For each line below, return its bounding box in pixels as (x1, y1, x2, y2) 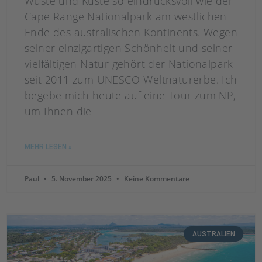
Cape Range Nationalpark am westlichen (25, 9, 227, 24)
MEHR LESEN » (25, 143, 72, 151)
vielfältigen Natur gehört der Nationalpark (25, 57, 233, 71)
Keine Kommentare (122, 174, 189, 184)
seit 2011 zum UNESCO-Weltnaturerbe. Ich (25, 73, 237, 87)
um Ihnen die (25, 104, 92, 119)
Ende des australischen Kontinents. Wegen (25, 25, 237, 40)
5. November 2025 (50, 174, 113, 184)
